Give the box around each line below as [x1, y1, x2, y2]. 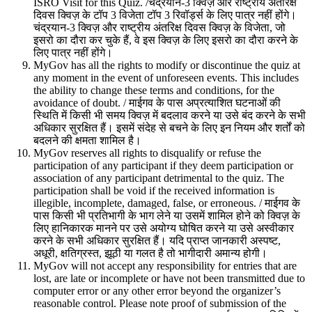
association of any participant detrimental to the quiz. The [33, 171, 284, 184]
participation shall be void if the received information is [33, 184, 274, 196]
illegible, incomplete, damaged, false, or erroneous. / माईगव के [33, 196, 300, 209]
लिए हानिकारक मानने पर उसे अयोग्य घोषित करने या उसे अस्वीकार [33, 221, 294, 234]
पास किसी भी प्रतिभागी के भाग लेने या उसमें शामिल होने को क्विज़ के [33, 209, 300, 221]
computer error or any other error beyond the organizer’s [33, 284, 281, 297]
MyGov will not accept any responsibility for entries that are [33, 259, 297, 272]
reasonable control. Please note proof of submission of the [33, 297, 286, 309]
